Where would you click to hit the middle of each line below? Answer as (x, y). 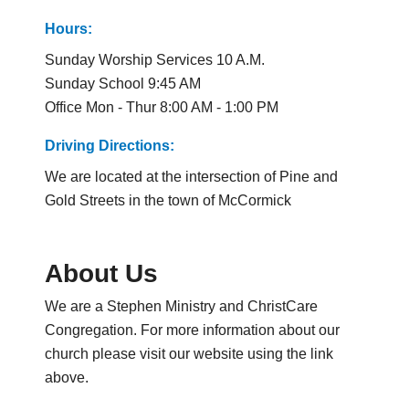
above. (66, 377)
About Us (101, 273)
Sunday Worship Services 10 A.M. (154, 59)
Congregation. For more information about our (192, 330)
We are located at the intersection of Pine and (191, 176)
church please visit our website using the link (189, 353)
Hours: (68, 28)
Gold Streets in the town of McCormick (168, 200)
